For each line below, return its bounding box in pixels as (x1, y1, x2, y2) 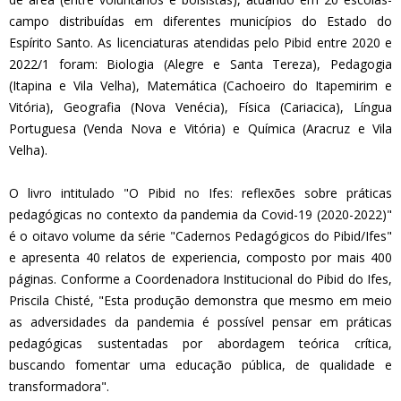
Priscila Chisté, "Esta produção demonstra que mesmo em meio (9, 292, 392, 309)
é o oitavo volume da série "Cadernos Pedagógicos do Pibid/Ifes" (9, 227, 392, 244)
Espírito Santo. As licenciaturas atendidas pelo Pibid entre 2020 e (9, 34, 392, 51)
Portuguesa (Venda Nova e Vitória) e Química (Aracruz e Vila (9, 120, 392, 137)
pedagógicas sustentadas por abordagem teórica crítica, (9, 335, 392, 352)
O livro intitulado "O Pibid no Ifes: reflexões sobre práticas (9, 184, 392, 201)
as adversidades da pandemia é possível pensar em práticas (9, 313, 392, 330)
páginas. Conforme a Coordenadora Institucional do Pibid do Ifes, (9, 270, 392, 287)
